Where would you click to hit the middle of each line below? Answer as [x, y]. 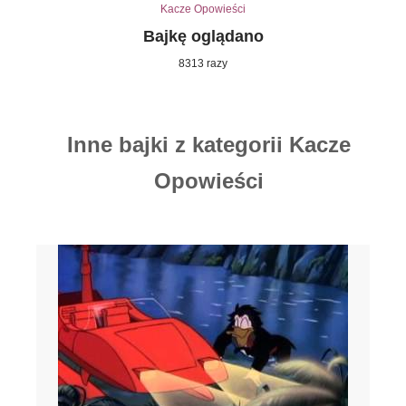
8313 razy [203, 63]
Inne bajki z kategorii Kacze [208, 145]
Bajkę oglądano [203, 36]
